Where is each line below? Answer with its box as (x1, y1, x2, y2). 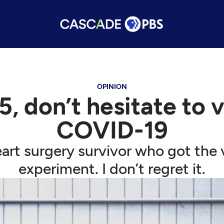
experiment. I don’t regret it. (18, 159, 205, 178)
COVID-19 (56, 115, 168, 144)
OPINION (97, 82, 127, 91)
